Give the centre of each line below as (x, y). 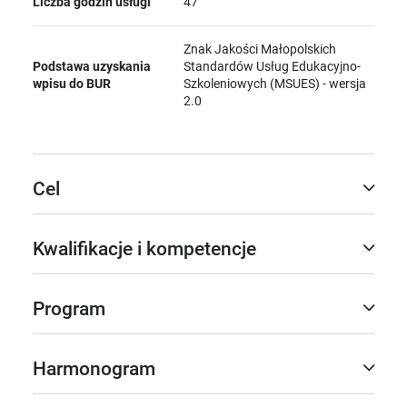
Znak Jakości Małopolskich (260, 49)
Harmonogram (94, 368)
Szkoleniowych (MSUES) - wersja (275, 83)
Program (69, 308)
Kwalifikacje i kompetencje (144, 248)
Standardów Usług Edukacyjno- (273, 66)
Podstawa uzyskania (92, 66)
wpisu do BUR (72, 83)
